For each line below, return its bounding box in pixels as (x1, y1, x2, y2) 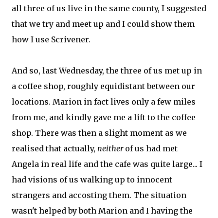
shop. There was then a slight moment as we (12, 128, 187, 138)
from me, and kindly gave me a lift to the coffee (12, 112, 196, 122)
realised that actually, (12, 144, 97, 153)
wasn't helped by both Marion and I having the (12, 206, 193, 216)
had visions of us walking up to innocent (12, 175, 172, 184)
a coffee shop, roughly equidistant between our (12, 81, 195, 91)
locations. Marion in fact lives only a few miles (12, 97, 196, 107)
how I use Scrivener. (12, 35, 91, 44)
